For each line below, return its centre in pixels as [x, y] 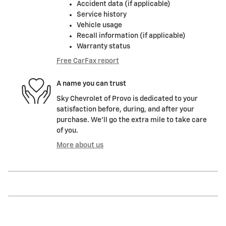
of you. [67, 130]
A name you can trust [91, 84]
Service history [102, 14]
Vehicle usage [99, 25]
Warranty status [103, 46]
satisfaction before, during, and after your [125, 109]
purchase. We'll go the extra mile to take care [132, 120]
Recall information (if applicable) [131, 36]
